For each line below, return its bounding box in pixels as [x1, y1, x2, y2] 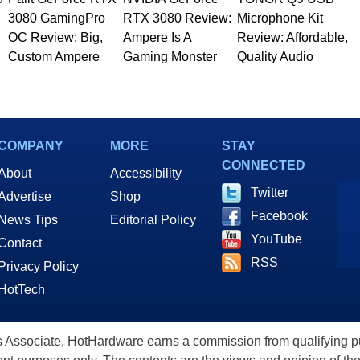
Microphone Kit [236, 11, 323, 26]
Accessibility [110, 166, 182, 181]
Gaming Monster [122, 50, 217, 64]
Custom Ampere [7, 50, 100, 64]
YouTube [251, 232, 302, 247]
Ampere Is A [122, 31, 191, 45]
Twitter [251, 186, 288, 200]
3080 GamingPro [7, 11, 105, 26]
